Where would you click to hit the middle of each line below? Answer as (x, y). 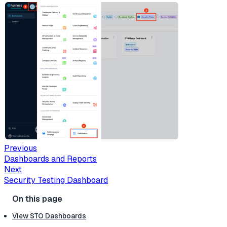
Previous (21, 148)
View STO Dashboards (49, 216)
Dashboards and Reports (50, 159)
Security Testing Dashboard (56, 180)
